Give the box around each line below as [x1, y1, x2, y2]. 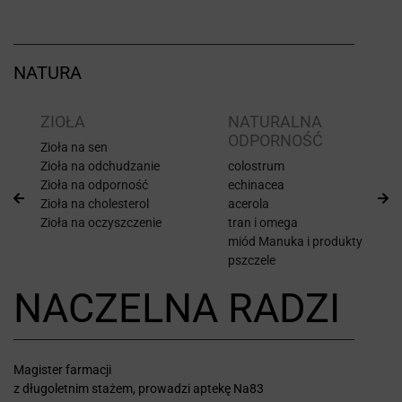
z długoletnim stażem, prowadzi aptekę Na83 [13, 380, 264, 396]
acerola [228, 196, 269, 211]
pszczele [228, 252, 275, 267]
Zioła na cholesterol [40, 196, 149, 211]
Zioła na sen [40, 139, 108, 154]
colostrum [228, 158, 284, 173]
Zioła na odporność [40, 177, 148, 192]
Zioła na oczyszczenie [40, 214, 162, 230]
